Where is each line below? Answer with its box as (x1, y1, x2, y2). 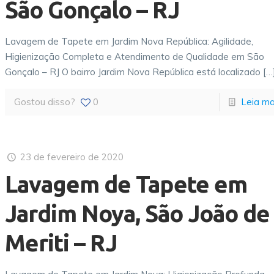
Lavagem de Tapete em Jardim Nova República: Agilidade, (5, 35, 254, 47)
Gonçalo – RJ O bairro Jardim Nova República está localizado (5, 66, 261, 78)
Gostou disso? (14, 96, 76, 108)
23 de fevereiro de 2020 (20, 151, 124, 163)
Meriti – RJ (5, 230, 117, 256)
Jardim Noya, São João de (5, 201, 270, 226)
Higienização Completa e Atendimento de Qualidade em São (5, 51, 265, 62)
